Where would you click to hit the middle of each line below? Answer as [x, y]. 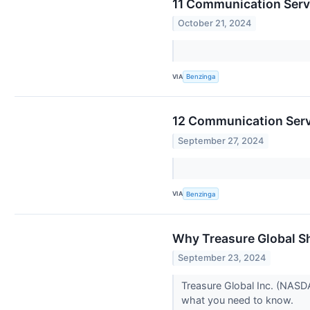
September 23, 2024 [222, 257]
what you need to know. [238, 300]
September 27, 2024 [221, 140]
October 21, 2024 [215, 24]
